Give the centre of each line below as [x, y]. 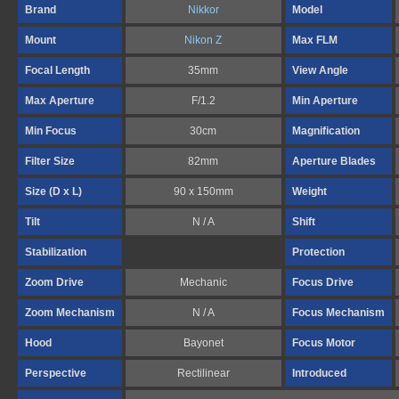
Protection [318, 252]
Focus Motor [324, 343]
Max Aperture [60, 101]
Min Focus [51, 131]
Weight [309, 191]
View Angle [320, 70]
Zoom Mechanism [70, 313]
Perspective [56, 373]
